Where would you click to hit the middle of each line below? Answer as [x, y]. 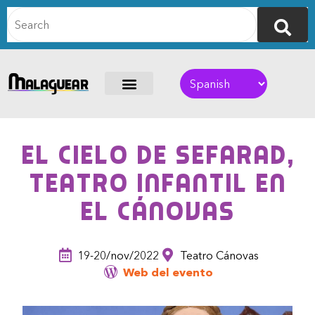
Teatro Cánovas [219, 256]
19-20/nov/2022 [118, 256]
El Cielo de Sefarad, [157, 155]
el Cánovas [157, 212]
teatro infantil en [157, 184]
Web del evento [168, 272]
